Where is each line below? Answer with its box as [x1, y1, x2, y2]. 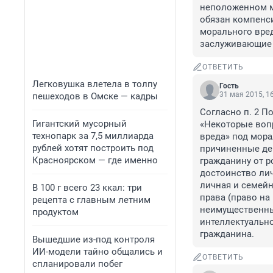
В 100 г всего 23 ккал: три [32, 182, 142, 193]
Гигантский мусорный [32, 118, 127, 129]
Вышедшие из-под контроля [32, 234, 155, 245]
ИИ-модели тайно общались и [32, 246, 163, 257]
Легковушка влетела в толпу [32, 79, 157, 90]
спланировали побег [32, 258, 122, 269]
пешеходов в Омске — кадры [32, 91, 158, 102]
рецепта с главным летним [32, 194, 151, 205]
